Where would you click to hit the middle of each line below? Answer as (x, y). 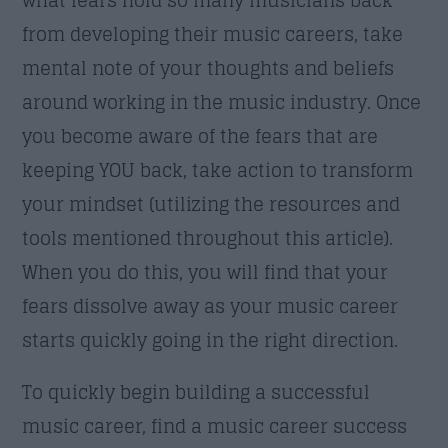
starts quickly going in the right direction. (210, 339)
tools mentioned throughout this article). (208, 237)
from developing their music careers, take (213, 33)
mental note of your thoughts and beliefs (208, 67)
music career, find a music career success (215, 425)
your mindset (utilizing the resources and (211, 203)
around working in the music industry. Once (222, 101)
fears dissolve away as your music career (210, 305)
